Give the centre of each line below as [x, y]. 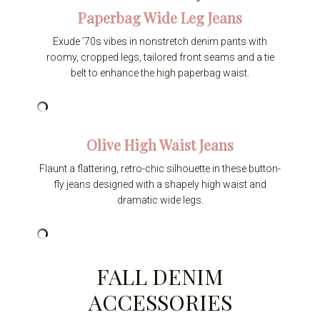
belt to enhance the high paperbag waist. [160, 73]
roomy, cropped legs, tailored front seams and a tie [160, 57]
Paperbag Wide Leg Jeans [160, 18]
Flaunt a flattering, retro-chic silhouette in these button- [160, 169]
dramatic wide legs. [160, 200]
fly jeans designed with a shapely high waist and [160, 185]
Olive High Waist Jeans [160, 145]
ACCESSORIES [160, 302]
